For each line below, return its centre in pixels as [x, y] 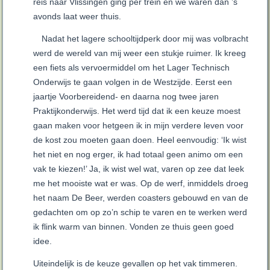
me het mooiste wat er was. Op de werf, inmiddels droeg [141, 184]
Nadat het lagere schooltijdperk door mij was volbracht [145, 39]
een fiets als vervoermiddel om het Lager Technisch [132, 68]
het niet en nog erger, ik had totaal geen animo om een [138, 155]
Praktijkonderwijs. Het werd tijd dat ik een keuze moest [137, 111]
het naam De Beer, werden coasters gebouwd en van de [141, 198]
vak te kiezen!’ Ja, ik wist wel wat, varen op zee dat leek [139, 169]
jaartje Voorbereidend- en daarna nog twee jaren [126, 97]
